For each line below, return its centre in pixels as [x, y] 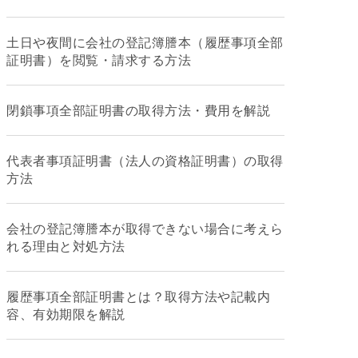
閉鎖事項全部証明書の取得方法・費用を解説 [138, 110]
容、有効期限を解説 [66, 314]
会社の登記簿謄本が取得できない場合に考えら [145, 228]
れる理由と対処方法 [66, 246]
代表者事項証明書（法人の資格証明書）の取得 [145, 160]
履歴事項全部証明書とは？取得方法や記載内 [138, 296]
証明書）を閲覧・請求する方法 [99, 60]
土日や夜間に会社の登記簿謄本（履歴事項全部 [145, 42]
